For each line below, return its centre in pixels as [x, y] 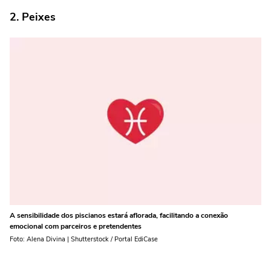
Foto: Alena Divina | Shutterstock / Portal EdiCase [84, 240]
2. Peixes [33, 17]
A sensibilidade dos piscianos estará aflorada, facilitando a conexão [119, 216]
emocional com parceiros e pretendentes [76, 227]
